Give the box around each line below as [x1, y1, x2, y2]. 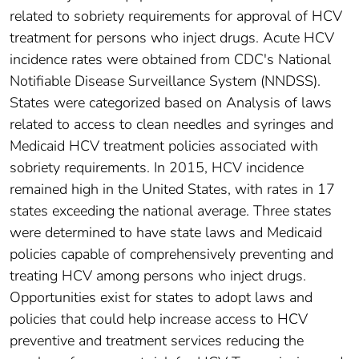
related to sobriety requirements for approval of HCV [10, 6, 342, 26]
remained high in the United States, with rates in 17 [10, 179, 335, 200]
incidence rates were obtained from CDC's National [10, 50, 331, 70]
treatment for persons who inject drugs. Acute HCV [10, 28, 334, 48]
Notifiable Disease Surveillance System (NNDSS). [10, 71, 321, 91]
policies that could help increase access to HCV [10, 309, 308, 329]
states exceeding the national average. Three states [10, 201, 332, 221]
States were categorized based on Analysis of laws [10, 93, 332, 113]
